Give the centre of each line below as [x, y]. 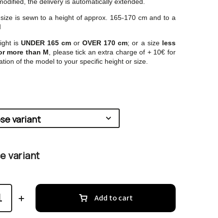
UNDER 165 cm [46, 43]
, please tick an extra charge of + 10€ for [112, 52]
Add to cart [113, 198]
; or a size [145, 43]
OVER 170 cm [105, 43]
